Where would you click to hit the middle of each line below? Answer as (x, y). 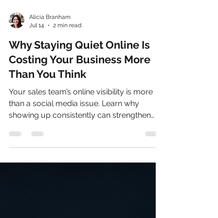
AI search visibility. (41, 176)
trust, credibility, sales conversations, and (82, 165)
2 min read (67, 63)
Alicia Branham (50, 55)
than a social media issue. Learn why (74, 141)
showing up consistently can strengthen (80, 153)
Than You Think (47, 112)
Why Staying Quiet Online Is (79, 83)
